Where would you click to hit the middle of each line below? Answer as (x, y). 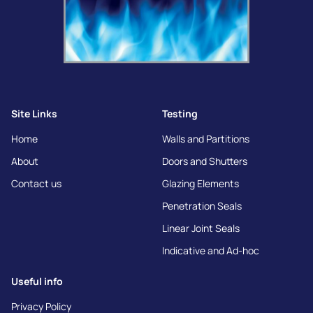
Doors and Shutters (205, 161)
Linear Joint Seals (201, 228)
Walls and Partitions (206, 138)
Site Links (34, 113)
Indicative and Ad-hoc (211, 250)
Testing (180, 113)
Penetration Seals (202, 205)
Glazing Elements (201, 183)
